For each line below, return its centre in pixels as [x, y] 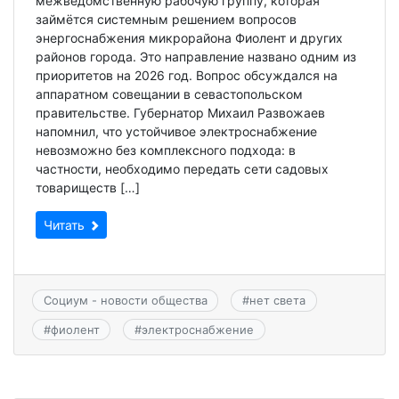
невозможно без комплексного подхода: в [166, 151]
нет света [277, 301]
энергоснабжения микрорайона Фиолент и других [189, 38]
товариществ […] [88, 188]
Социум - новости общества [125, 301]
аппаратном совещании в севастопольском [169, 94]
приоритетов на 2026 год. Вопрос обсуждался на [187, 76]
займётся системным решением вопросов [166, 20]
